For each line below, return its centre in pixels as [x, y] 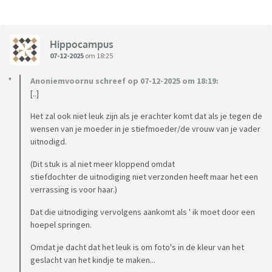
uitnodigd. [49, 142]
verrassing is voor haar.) [74, 190]
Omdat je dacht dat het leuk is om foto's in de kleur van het [137, 247]
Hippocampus [82, 44]
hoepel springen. [61, 225]
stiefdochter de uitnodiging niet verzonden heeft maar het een [144, 177]
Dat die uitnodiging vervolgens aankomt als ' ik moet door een [143, 212]
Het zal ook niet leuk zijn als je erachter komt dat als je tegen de [146, 116]
